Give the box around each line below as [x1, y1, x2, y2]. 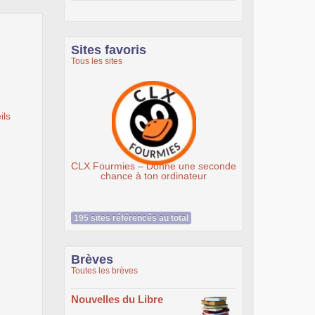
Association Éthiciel [124, 160, 210, 172]
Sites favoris [71, 43, 146, 57]
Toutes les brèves [71, 266, 138, 276]
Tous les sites [71, 56, 122, 66]
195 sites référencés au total [74, 213, 188, 223]
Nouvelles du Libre [71, 293, 163, 305]
